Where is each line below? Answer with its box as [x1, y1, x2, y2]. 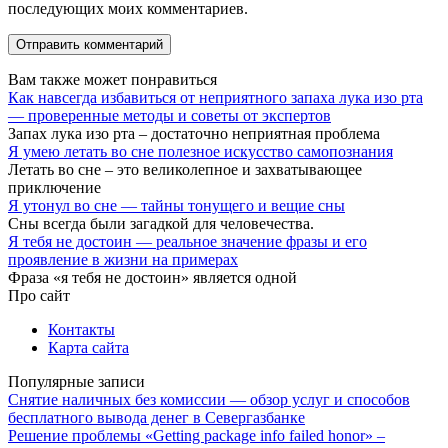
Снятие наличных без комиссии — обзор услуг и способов [8, 390, 410, 408]
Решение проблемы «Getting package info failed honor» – [8, 426, 385, 444]
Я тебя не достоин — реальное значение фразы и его [8, 232, 367, 250]
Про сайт [8, 286, 70, 304]
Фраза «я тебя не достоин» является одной [8, 268, 297, 286]
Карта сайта [48, 338, 129, 356]
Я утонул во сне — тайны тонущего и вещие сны [8, 196, 345, 214]
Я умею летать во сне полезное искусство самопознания [8, 142, 393, 160]
